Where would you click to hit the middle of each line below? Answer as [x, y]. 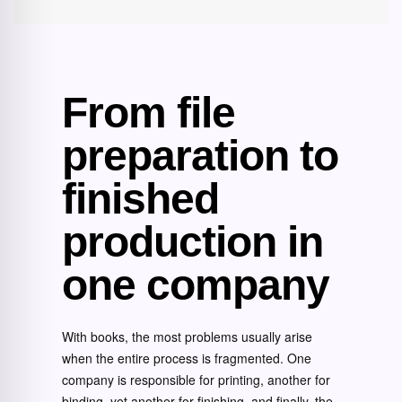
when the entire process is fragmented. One [187, 358]
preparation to [200, 156]
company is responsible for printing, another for [196, 380]
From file [149, 113]
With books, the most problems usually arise [187, 336]
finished [140, 199]
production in [192, 242]
